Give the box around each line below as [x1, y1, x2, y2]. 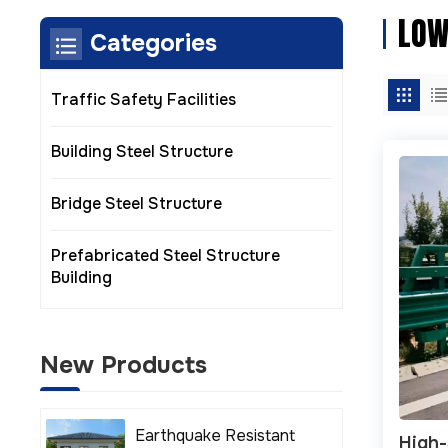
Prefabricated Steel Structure [51, 244, 280, 266]
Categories [90, 27, 217, 58]
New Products [40, 350, 207, 381]
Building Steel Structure [51, 141, 233, 163]
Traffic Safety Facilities [51, 89, 236, 111]
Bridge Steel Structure [51, 193, 222, 215]
